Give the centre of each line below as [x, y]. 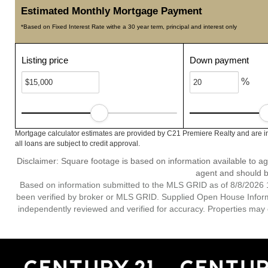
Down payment [220, 60]
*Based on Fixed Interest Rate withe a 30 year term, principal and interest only [129, 27]
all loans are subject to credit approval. [77, 144]
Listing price [45, 60]
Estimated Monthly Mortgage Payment [112, 11]
